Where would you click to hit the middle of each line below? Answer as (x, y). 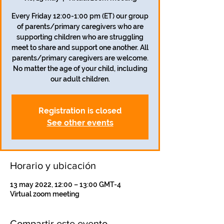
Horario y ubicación (53, 165)
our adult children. (80, 79)
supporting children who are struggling (80, 37)
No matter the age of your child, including (80, 68)
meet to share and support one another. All (80, 47)
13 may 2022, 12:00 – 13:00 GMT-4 (65, 184)
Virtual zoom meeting (45, 194)
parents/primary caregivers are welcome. (80, 58)
